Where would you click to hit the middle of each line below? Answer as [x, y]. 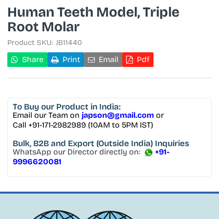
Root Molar [44, 27]
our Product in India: [81, 107]
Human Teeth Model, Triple [93, 12]
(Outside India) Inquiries [143, 143]
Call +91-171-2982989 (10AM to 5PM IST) [83, 125]
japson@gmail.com [118, 115]
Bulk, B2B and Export [55, 143]
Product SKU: [30, 43]
